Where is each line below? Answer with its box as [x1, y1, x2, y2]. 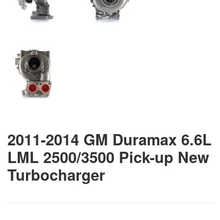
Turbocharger [7, 164, 105, 185]
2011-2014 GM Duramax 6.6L [7, 128, 212, 150]
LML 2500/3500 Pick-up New [7, 146, 209, 167]
